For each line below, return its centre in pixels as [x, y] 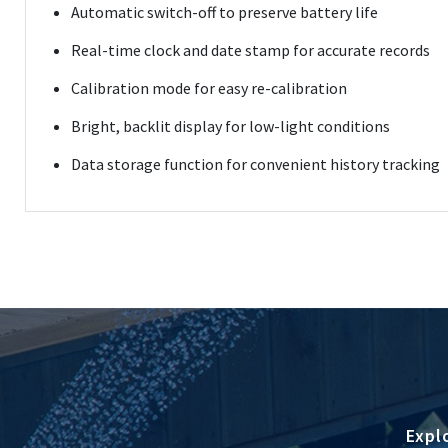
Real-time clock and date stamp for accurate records [252, 50]
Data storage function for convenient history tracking [257, 164]
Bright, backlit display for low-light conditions [232, 126]
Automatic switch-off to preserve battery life [226, 12]
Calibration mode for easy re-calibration [210, 88]
